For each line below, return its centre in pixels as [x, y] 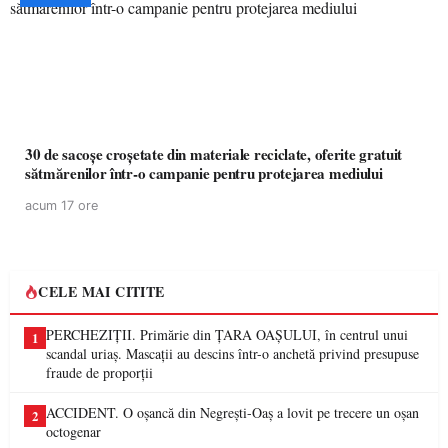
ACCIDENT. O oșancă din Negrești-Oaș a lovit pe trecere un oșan [232, 412]
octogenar [73, 431]
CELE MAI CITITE [101, 291]
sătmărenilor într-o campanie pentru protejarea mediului [204, 173]
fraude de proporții [99, 372]
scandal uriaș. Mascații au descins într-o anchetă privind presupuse [232, 353]
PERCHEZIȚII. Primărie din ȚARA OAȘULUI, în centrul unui [227, 334]
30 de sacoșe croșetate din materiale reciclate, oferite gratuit [213, 154]
